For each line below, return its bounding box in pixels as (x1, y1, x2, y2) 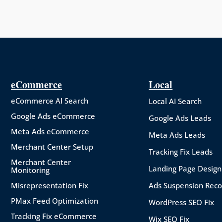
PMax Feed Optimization (11, 196, 99, 206)
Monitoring (11, 165, 50, 175)
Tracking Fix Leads (149, 147, 213, 157)
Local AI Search (149, 96, 202, 106)
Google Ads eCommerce (11, 111, 96, 121)
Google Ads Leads (149, 113, 212, 123)
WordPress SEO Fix (149, 197, 215, 207)
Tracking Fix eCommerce (11, 211, 97, 221)
